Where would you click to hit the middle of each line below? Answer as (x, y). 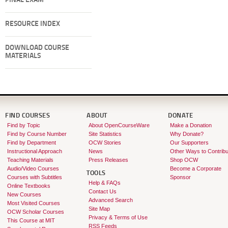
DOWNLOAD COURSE (37, 48)
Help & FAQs (104, 183)
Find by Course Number (37, 134)
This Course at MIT (31, 220)
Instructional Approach (34, 151)
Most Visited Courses (33, 203)
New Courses (24, 194)
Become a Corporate (195, 168)
